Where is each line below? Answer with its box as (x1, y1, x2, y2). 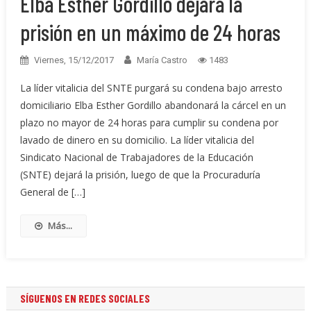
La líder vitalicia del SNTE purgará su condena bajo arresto (19, 81, 283, 95)
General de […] (19, 185, 85, 199)
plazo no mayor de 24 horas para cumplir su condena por (19, 116, 278, 130)
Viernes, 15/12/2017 (33, 55, 114, 66)
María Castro (136, 55, 187, 66)
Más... (47, 219, 72, 233)
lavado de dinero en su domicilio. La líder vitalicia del (19, 133, 254, 147)
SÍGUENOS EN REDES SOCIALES (19, 292, 150, 305)
